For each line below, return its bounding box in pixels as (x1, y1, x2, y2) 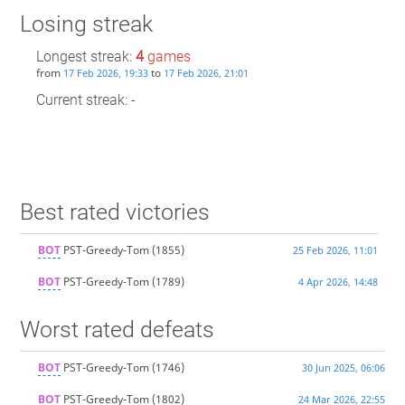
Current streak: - (35, 91, 136, 109)
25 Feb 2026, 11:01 (292, 243, 378, 258)
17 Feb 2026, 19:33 (62, 66, 148, 80)
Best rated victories (19, 199, 210, 226)
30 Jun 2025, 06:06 (301, 361, 385, 375)
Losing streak (19, 10, 153, 37)
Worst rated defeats (19, 316, 214, 344)
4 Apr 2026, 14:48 (297, 275, 378, 289)
